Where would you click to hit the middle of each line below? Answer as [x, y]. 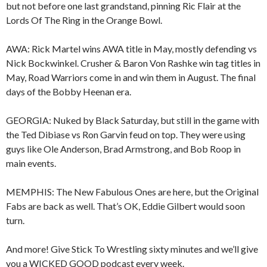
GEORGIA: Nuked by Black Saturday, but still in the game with [133, 120]
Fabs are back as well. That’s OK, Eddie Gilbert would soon [125, 206]
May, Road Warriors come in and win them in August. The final [131, 77]
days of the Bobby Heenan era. [69, 92]
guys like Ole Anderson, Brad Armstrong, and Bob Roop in [123, 149]
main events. [31, 163]
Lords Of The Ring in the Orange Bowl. [84, 20]
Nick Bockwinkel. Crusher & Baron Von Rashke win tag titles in [133, 63]
